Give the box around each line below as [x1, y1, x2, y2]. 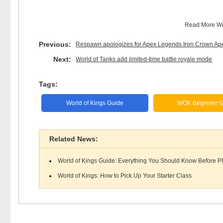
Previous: [39, 40, 72, 48]
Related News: [49, 135, 98, 143]
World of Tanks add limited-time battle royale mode [76, 56, 213, 63]
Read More [184, 21, 217, 28]
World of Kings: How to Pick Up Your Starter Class [58, 172, 192, 179]
